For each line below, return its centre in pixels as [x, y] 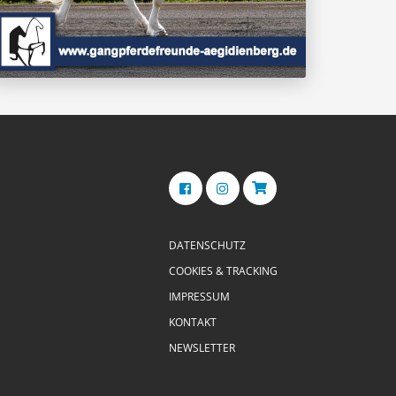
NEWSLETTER [202, 347]
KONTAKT [193, 322]
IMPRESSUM [199, 296]
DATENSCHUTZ [207, 245]
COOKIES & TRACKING [223, 270]
